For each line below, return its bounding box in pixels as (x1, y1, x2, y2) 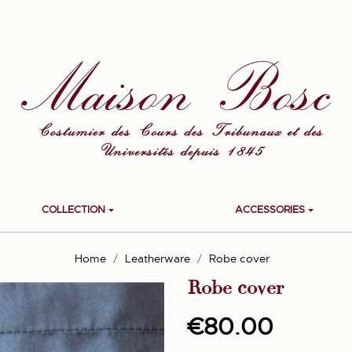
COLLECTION (41, 203, 105, 216)
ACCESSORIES (234, 203, 305, 216)
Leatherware (125, 251, 190, 266)
